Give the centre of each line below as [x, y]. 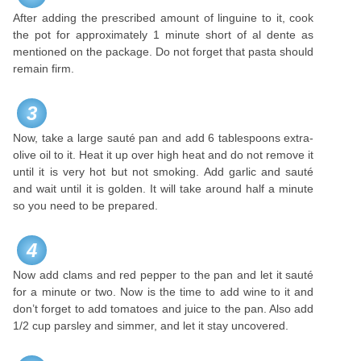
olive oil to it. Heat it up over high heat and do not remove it [164, 155]
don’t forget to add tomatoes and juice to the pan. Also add [164, 309]
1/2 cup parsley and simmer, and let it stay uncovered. [151, 326]
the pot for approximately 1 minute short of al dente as [164, 35]
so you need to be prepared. [86, 205]
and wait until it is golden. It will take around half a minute [164, 189]
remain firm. [44, 68]
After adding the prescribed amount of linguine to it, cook [164, 18]
